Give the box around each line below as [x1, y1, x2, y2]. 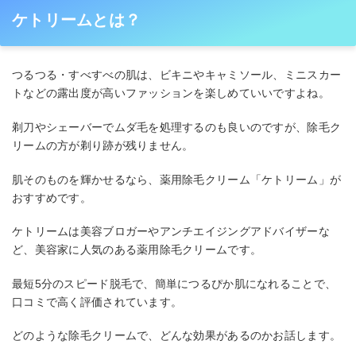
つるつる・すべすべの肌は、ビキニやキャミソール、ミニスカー [12, 68, 342, 82]
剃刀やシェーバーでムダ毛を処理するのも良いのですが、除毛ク [12, 120, 342, 133]
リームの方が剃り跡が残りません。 [12, 138, 194, 152]
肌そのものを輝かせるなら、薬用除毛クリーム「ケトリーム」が [12, 172, 342, 186]
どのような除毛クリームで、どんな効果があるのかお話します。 [12, 329, 342, 342]
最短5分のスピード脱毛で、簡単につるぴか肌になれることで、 [12, 277, 337, 290]
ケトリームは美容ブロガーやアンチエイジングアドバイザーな [12, 225, 330, 238]
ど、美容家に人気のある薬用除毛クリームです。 [12, 243, 262, 257]
